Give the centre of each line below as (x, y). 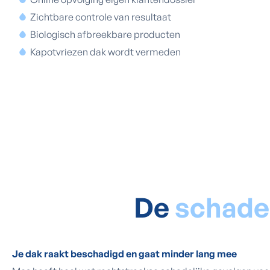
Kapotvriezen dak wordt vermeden (105, 52)
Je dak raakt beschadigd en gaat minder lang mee (124, 254)
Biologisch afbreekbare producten (105, 34)
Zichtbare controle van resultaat (101, 17)
